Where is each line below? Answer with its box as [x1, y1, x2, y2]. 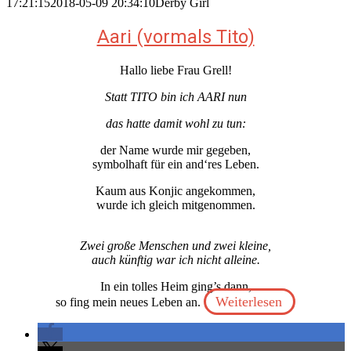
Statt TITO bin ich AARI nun [104, 89, 247, 103]
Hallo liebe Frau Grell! [119, 63, 232, 77]
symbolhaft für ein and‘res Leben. [92, 157, 259, 171]
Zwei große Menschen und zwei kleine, [80, 238, 271, 252]
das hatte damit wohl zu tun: [105, 116, 246, 130]
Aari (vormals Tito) [96, 25, 255, 48]
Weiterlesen [215, 293, 282, 309]
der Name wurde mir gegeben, [100, 143, 251, 157]
